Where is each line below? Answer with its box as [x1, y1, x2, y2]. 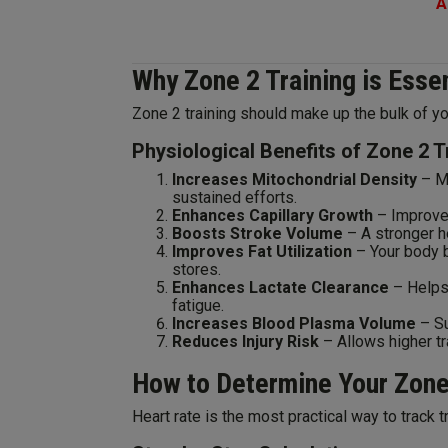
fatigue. [172, 296, 224, 315]
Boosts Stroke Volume [172, 224, 343, 243]
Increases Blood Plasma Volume [172, 314, 416, 333]
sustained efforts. [172, 188, 297, 207]
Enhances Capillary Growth [172, 206, 373, 225]
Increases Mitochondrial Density [172, 170, 417, 189]
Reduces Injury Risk [172, 332, 319, 351]
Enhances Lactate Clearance [172, 278, 389, 297]
